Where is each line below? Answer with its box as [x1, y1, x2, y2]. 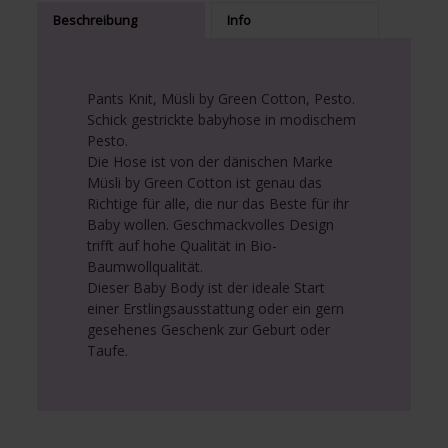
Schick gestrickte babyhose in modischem [87, 110, 357, 130]
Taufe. [87, 341, 129, 361]
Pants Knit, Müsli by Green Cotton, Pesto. [87, 89, 356, 109]
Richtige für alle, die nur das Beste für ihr [87, 194, 350, 214]
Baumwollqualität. [87, 257, 204, 277]
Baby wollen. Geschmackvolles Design [87, 215, 335, 235]
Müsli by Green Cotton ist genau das [87, 173, 323, 193]
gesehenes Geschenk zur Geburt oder [87, 320, 331, 340]
